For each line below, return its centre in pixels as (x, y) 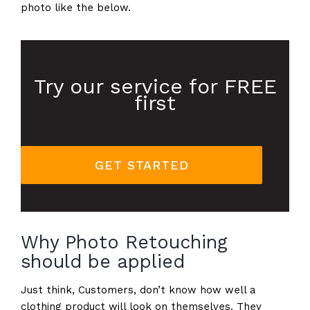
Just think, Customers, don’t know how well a (138, 290)
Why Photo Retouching (124, 241)
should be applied (102, 261)
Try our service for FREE (155, 86)
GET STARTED (142, 165)
